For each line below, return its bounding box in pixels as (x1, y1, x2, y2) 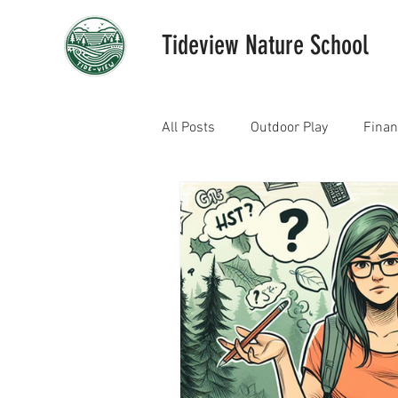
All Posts (162, 119, 215, 138)
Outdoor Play (251, 119, 328, 138)
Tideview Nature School (162, 29, 369, 61)
